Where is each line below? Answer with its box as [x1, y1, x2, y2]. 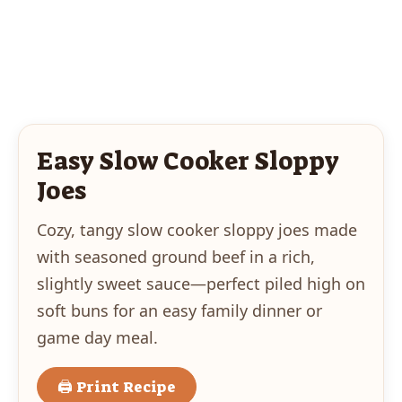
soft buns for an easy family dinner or [37, 300, 322, 322]
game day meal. [37, 327, 158, 349]
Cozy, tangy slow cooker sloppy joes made [37, 219, 357, 241]
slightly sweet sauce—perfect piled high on [37, 273, 365, 295]
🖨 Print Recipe [57, 377, 176, 398]
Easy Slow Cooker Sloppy [37, 144, 339, 179]
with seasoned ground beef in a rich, [37, 246, 315, 268]
